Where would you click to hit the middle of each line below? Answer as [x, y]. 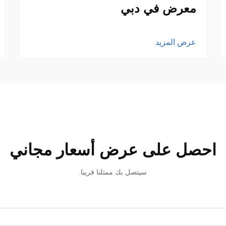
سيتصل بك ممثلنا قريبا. [113, 172]
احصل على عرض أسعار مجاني [113, 149]
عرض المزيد [176, 42]
